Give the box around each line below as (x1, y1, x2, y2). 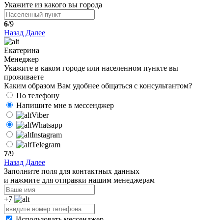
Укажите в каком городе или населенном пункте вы (4, 64, 178, 73)
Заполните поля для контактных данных (4, 167, 139, 176)
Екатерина (4, 46, 39, 55)
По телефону (16, 91, 59, 100)
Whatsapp (31, 121, 62, 130)
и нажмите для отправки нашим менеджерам (4, 176, 155, 185)
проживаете (4, 73, 44, 82)
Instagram (31, 131, 62, 139)
